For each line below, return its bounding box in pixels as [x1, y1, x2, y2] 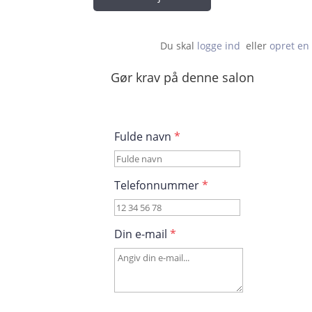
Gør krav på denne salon [111, 68, 255, 86]
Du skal [160, 38, 198, 52]
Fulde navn [114, 128, 175, 144]
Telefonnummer [114, 177, 203, 193]
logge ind [197, 38, 241, 52]
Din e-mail [114, 226, 171, 242]
